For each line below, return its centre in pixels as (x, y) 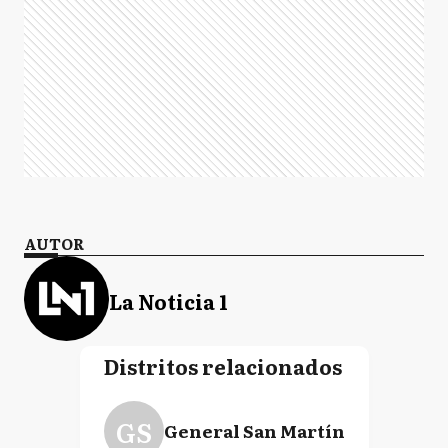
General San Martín (254, 430)
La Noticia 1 (168, 300)
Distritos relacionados (222, 366)
